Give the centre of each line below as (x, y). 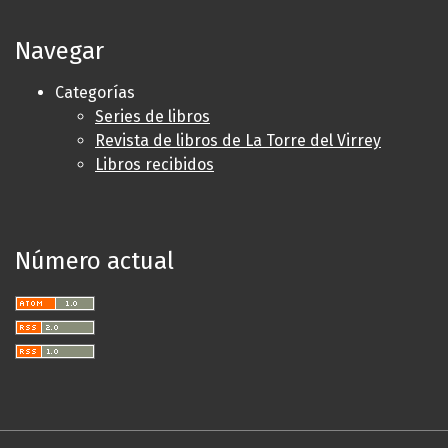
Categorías (95, 92)
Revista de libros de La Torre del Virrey (238, 140)
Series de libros (152, 116)
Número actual (94, 260)
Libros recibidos (154, 164)
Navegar (59, 50)
